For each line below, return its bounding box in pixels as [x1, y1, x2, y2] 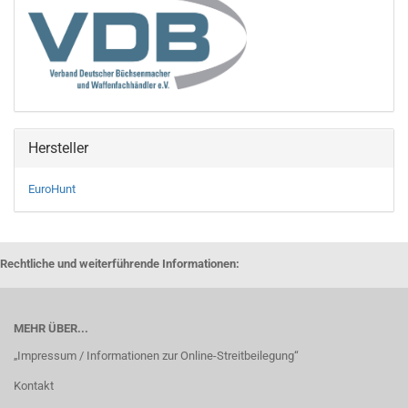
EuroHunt [28, 182, 76, 196]
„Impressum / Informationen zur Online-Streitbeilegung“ [14, 349, 299, 362]
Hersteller [28, 139, 88, 157]
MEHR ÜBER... [14, 321, 88, 335]
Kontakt [14, 379, 54, 393]
